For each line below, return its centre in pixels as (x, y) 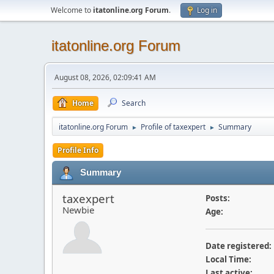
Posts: (217, 198)
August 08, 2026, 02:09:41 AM (105, 77)
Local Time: (228, 259)
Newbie (78, 210)
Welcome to (72, 10)
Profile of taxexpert (173, 127)
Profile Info (78, 150)
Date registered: (238, 246)
